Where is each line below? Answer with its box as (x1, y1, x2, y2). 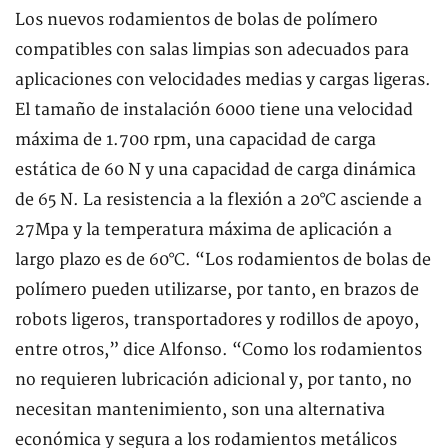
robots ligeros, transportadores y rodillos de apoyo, (15, 309, 419, 330)
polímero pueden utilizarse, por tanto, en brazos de (15, 279, 419, 300)
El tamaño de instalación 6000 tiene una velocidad (15, 99, 413, 120)
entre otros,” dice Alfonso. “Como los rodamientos (15, 339, 422, 360)
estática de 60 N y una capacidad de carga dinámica (15, 159, 416, 180)
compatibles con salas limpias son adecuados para (15, 39, 409, 60)
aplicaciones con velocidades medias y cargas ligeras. (15, 69, 431, 90)
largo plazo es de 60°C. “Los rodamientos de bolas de (15, 249, 431, 270)
